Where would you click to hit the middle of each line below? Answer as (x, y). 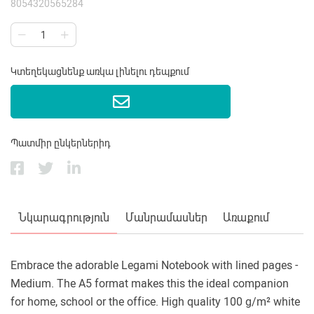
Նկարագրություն (64, 218)
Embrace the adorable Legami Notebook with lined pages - (154, 266)
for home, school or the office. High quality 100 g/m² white (155, 302)
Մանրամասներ (166, 218)
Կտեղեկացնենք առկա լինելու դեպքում (100, 72)
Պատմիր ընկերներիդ (61, 143)
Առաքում (246, 218)
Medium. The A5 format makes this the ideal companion (150, 284)
